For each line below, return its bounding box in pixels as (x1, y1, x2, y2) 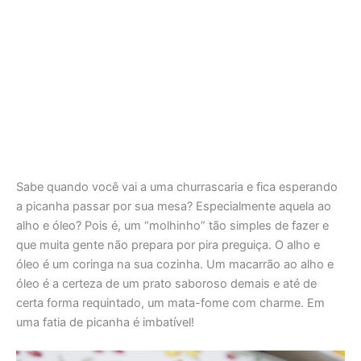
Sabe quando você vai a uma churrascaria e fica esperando (16, 179, 338, 194)
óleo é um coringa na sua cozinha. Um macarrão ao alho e (16, 256, 334, 272)
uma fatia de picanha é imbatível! (16, 314, 194, 330)
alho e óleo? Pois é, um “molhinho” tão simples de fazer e (16, 218, 329, 233)
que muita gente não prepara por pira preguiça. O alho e (16, 237, 320, 252)
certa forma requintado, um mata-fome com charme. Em (16, 295, 325, 310)
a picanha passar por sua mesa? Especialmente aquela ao (16, 198, 331, 214)
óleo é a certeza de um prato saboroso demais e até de (16, 276, 317, 291)
